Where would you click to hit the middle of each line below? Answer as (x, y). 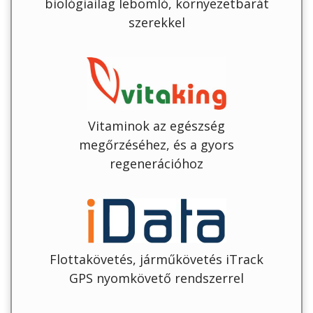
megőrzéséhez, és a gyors (156, 145)
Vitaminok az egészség (156, 126)
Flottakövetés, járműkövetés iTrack (156, 260)
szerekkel (156, 23)
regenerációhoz (156, 164)
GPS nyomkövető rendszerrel (156, 278)
